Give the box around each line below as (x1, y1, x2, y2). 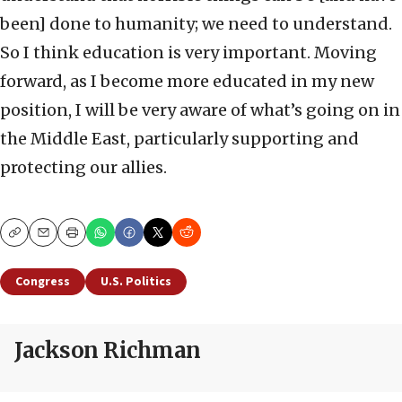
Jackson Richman (14, 336, 201, 365)
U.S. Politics (100, 273, 171, 292)
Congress (15, 273, 70, 292)
